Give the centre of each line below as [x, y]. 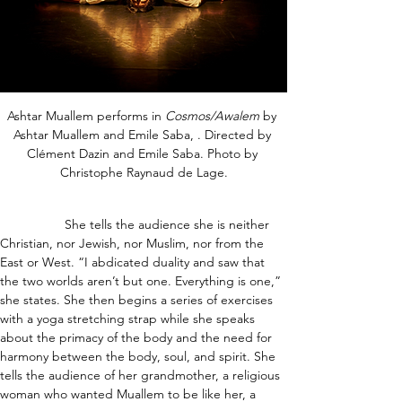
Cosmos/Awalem [212, 116]
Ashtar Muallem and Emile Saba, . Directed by [144, 135]
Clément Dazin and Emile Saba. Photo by [144, 154]
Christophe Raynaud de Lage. [144, 173]
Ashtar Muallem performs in [86, 116]
